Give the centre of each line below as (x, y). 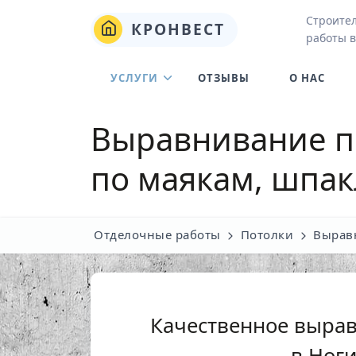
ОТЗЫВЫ (224, 78)
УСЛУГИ (134, 78)
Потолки (267, 234)
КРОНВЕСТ (175, 29)
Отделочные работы (157, 234)
